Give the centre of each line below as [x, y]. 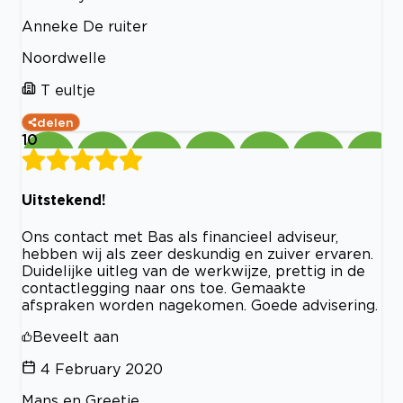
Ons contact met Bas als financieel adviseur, [180, 236]
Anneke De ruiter [85, 27]
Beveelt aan [76, 336]
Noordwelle [64, 58]
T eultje [68, 90]
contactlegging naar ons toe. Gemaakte [164, 287]
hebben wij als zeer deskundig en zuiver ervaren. [197, 253]
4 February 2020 [102, 368]
